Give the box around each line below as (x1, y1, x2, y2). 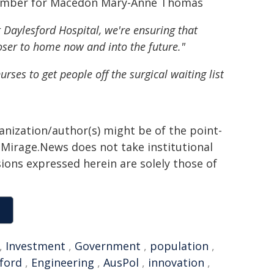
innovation (148, 255, 204, 270)
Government (75, 239, 141, 253)
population (150, 239, 209, 253)
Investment (6, 239, 65, 253)
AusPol (103, 255, 139, 270)
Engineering (31, 255, 94, 270)
